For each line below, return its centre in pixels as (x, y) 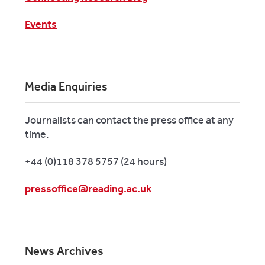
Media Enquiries (66, 86)
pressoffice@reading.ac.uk (88, 188)
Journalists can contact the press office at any (129, 120)
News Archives (64, 251)
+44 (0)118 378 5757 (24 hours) (96, 161)
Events (41, 24)
